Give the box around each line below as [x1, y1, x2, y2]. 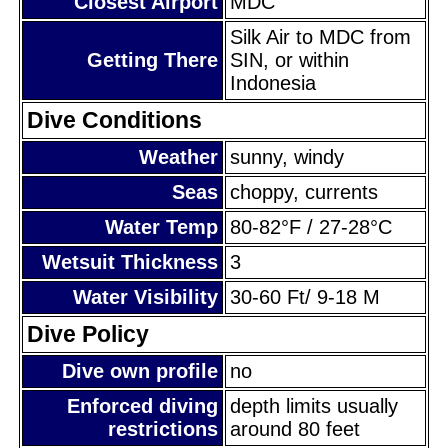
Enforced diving [67, 394, 218, 417]
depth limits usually [230, 394, 398, 417]
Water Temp [105, 215, 218, 238]
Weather [139, 145, 218, 168]
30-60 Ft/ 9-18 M [230, 285, 380, 308]
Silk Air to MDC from [230, 25, 411, 48]
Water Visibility [73, 285, 218, 308]
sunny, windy [230, 145, 344, 168]
